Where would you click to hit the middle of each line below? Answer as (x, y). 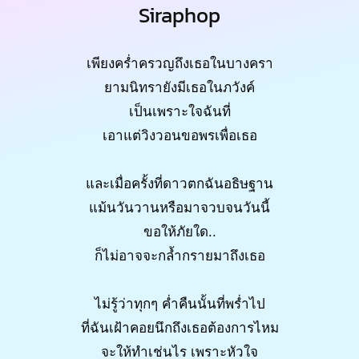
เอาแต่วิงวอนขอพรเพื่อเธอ (179, 135)
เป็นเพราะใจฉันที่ (179, 111)
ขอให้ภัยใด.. (179, 232)
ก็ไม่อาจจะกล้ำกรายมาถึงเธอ (179, 256)
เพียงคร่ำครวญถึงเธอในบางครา (179, 63)
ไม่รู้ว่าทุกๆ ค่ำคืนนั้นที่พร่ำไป (179, 304)
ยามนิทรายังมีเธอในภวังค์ (179, 87)
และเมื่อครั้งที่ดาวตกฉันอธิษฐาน (179, 184)
